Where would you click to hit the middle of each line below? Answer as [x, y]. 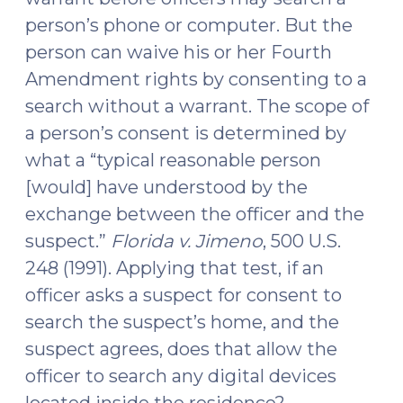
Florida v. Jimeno [187, 241]
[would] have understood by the [166, 187]
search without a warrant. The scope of [197, 106]
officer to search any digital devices [181, 376]
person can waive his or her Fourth [179, 52]
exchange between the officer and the [195, 214]
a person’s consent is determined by [186, 133]
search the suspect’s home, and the [182, 322]
